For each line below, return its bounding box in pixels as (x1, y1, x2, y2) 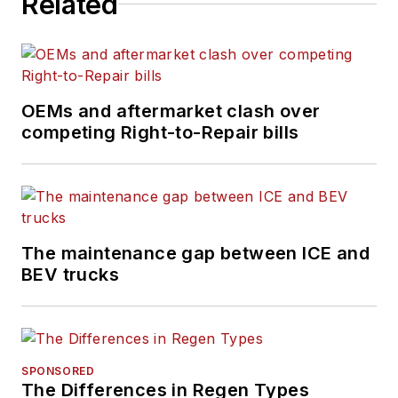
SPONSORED (21, 363, 95, 378)
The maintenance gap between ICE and (21, 242, 370, 264)
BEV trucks (21, 263, 119, 285)
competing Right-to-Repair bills (21, 121, 299, 143)
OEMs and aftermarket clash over (21, 99, 321, 122)
